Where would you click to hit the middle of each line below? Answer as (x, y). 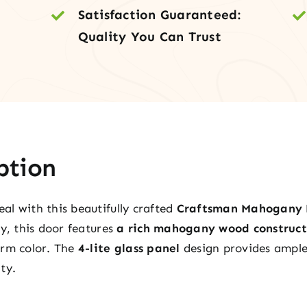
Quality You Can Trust (149, 37)
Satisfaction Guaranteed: (159, 15)
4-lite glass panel (129, 248)
